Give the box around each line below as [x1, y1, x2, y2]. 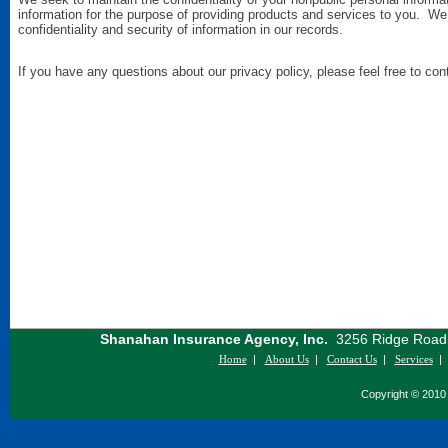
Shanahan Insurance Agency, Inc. [100, 331, 328, 347]
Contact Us [326, 353, 377, 365]
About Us [264, 353, 309, 365]
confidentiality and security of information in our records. [18, 22, 343, 37]
